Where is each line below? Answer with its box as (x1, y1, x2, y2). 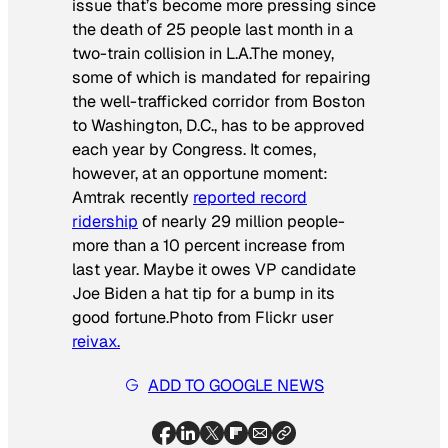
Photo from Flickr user (169, 306, 334, 328)
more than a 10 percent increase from (72, 234, 345, 256)
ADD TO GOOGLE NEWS (148, 374, 324, 396)
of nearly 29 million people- (138, 210, 345, 232)
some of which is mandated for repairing (72, 66, 371, 88)
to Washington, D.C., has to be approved (72, 114, 365, 136)
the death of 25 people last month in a (72, 18, 353, 40)
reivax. (72, 330, 120, 352)
